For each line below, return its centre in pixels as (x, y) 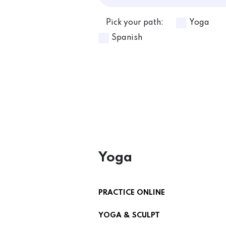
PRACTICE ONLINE (132, 193)
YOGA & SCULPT (129, 215)
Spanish (127, 38)
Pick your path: (135, 23)
